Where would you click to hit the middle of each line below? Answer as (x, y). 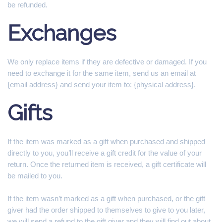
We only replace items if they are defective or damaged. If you (107, 62)
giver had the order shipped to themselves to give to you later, (106, 210)
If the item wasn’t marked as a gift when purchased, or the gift (106, 198)
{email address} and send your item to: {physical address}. (102, 84)
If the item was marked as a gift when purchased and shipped (106, 141)
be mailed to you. (35, 176)
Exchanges (62, 33)
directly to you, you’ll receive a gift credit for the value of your (105, 153)
